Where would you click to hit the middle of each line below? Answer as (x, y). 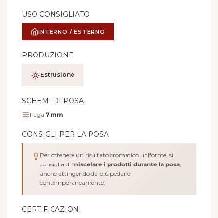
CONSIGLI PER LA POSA (65, 134)
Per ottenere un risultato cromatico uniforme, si (107, 155)
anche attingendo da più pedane (85, 173)
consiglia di (56, 164)
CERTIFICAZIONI (52, 209)
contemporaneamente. (73, 182)
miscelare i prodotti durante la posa (126, 164)
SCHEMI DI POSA (53, 100)
